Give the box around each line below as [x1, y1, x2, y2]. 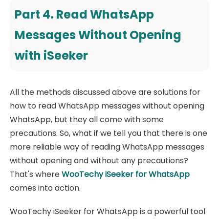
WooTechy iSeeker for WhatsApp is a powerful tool [10, 206, 205, 218]
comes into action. [10, 182, 81, 194]
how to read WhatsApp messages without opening [10, 100, 204, 112]
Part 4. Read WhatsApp [15, 6, 154, 23]
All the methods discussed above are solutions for [10, 87, 200, 98]
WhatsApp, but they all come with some [10, 114, 164, 126]
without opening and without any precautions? [10, 155, 188, 167]
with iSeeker [15, 47, 88, 64]
